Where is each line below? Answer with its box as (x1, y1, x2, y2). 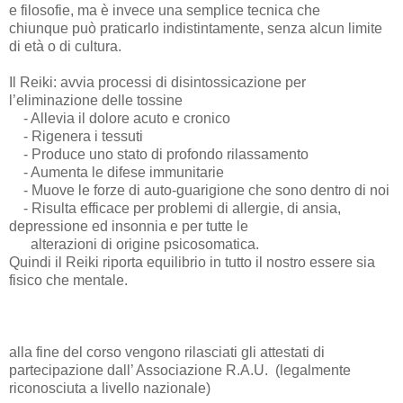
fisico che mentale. (9, 273, 128, 289)
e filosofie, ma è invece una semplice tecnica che (9, 3, 320, 19)
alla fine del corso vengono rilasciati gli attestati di (9, 345, 325, 361)
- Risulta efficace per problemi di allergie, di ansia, (9, 201, 341, 217)
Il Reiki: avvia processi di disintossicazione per (9, 75, 306, 91)
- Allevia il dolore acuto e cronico (9, 111, 230, 127)
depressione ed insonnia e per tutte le (9, 219, 248, 235)
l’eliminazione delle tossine (9, 93, 183, 109)
